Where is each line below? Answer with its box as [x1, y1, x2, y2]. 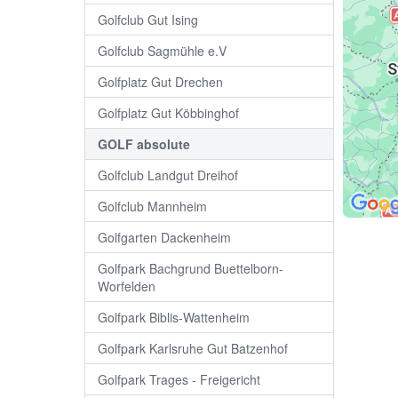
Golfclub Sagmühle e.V [98, 42, 227, 60]
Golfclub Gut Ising [98, 11, 198, 29]
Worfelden [98, 277, 155, 296]
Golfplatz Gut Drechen [98, 73, 223, 92]
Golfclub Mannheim [98, 197, 207, 216]
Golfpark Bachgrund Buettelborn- [98, 259, 283, 278]
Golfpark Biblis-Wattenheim [98, 308, 250, 327]
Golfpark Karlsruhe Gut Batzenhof [98, 339, 288, 358]
